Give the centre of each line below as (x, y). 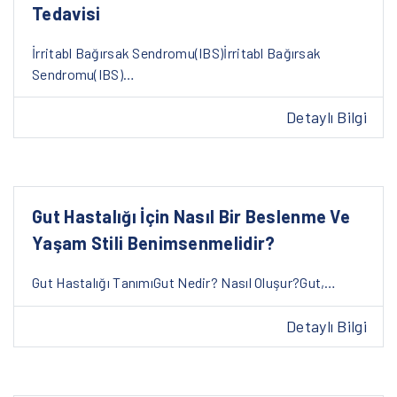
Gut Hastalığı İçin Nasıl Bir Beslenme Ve (191, 217)
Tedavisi (66, 13)
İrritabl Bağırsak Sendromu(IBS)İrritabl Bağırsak (177, 52)
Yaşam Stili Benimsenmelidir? (154, 243)
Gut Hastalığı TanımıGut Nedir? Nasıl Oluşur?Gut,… (184, 283)
